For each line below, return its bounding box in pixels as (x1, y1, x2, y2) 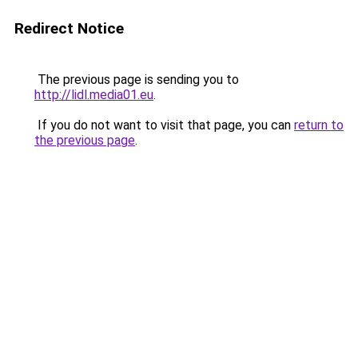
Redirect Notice (14, 19, 124, 38)
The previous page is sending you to (34, 72, 239, 87)
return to (294, 117, 344, 133)
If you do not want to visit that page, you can (34, 117, 294, 133)
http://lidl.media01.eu (34, 87, 153, 102)
